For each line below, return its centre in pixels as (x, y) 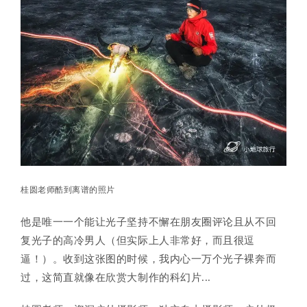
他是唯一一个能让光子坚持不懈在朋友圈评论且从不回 (149, 222)
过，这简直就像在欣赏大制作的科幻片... (116, 278)
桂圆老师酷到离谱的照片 (68, 190)
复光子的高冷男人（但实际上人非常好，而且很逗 (138, 241)
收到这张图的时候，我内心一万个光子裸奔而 (170, 259)
